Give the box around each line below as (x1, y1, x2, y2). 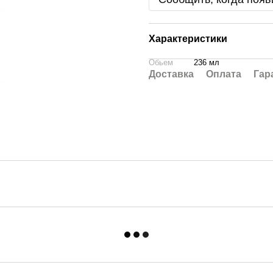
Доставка (149, 69, 194, 79)
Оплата (206, 69, 241, 79)
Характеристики (149, 34, 227, 44)
